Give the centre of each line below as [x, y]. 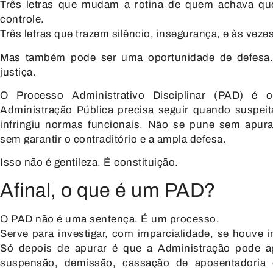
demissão [88, 263]
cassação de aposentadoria [194, 263]
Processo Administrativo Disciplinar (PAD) [130, 96]
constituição [144, 163]
